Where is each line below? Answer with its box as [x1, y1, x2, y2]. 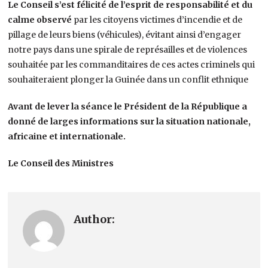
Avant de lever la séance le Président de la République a [8, 100, 248, 112]
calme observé [8, 14, 74, 25]
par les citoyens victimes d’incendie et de [74, 14, 243, 25]
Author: [74, 212, 115, 226]
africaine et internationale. [8, 130, 126, 142]
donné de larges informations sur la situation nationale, [8, 115, 251, 127]
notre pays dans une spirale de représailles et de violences [8, 44, 248, 55]
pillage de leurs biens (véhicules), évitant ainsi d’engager [8, 29, 242, 40]
